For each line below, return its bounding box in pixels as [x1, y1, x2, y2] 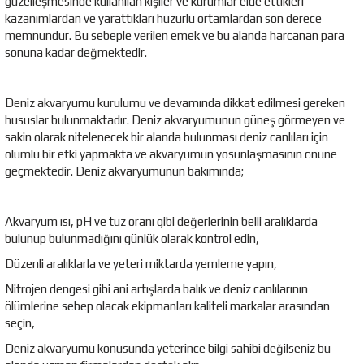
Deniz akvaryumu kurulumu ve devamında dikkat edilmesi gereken [5, 95, 345, 110]
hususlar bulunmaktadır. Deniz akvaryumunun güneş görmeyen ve [5, 112, 345, 127]
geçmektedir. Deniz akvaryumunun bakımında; [5, 163, 244, 178]
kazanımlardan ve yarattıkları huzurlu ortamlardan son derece [5, 11, 322, 25]
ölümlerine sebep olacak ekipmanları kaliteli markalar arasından [5, 298, 330, 313]
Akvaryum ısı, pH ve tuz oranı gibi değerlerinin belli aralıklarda [5, 214, 318, 228]
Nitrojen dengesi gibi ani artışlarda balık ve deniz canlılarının [5, 281, 308, 296]
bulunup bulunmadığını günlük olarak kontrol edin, [5, 231, 259, 245]
